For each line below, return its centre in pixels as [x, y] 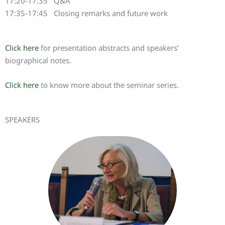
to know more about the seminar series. [109, 85]
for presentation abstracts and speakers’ [109, 48]
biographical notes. [38, 60]
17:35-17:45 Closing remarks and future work [86, 13]
